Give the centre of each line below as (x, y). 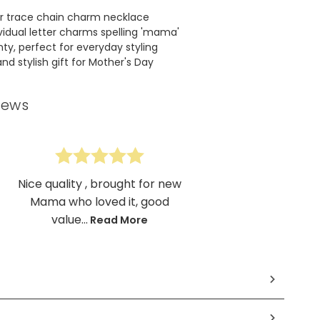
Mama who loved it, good (100, 202)
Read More (119, 220)
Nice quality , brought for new (100, 184)
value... (70, 220)
